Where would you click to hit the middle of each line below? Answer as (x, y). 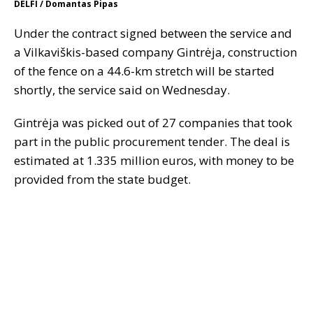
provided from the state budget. (102, 180)
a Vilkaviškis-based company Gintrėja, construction (155, 52)
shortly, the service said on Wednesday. (122, 90)
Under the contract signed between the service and (153, 34)
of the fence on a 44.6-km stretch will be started (144, 71)
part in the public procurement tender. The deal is (152, 142)
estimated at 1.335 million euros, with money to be (154, 161)
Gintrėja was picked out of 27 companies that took (153, 123)
